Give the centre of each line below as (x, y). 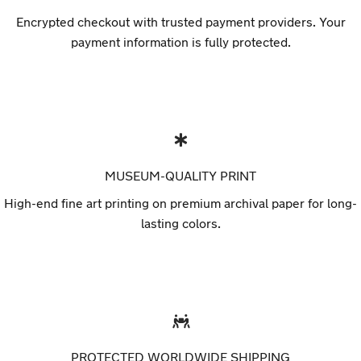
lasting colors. (180, 223)
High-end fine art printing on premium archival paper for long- (180, 203)
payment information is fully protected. (180, 42)
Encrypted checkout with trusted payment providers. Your (180, 22)
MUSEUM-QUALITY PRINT (180, 176)
